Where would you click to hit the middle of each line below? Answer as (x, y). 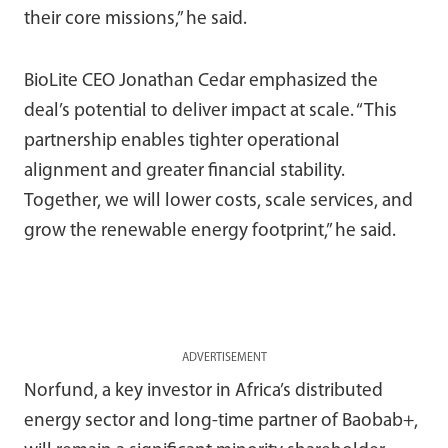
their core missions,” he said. (135, 19)
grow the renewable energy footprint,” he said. (210, 231)
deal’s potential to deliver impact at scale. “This (210, 111)
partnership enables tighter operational (182, 141)
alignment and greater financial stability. (184, 171)
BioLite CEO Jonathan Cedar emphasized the (201, 81)
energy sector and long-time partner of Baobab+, (221, 421)
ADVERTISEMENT (224, 357)
